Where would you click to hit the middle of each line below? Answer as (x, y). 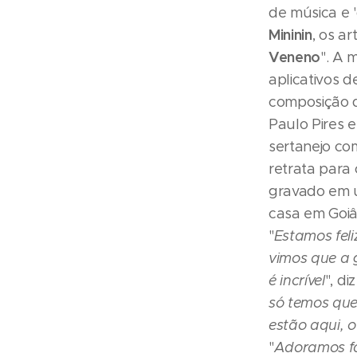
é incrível (297, 281)
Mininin (290, 35)
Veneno (295, 57)
